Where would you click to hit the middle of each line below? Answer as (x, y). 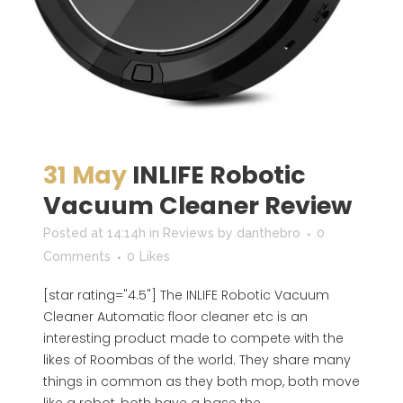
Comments (77, 256)
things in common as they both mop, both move (201, 381)
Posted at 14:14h (94, 233)
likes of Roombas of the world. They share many (197, 360)
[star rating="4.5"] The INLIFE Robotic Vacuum (186, 295)
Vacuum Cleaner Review (197, 206)
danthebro (269, 233)
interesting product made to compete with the (193, 338)
